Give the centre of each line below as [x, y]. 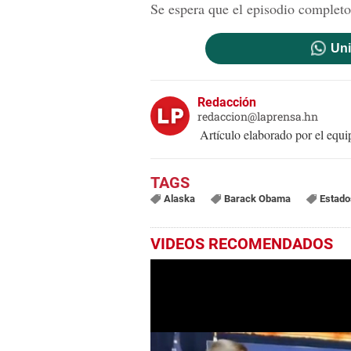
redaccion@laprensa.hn [258, 117]
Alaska [179, 199]
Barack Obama [257, 199]
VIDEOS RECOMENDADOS [242, 244]
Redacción [227, 103]
